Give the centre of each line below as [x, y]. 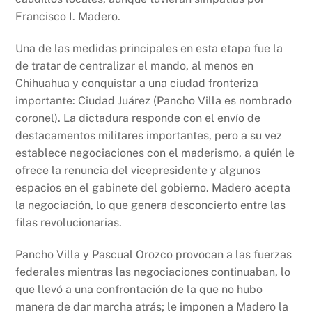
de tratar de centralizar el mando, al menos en [135, 65]
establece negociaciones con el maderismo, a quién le [155, 153]
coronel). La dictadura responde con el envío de [138, 118]
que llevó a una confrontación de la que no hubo [139, 289]
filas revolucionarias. [69, 222]
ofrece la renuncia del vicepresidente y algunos [138, 170]
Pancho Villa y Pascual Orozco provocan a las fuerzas [154, 254]
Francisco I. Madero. [68, 16]
